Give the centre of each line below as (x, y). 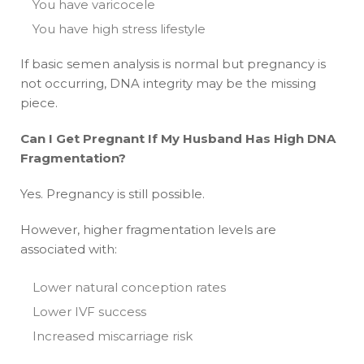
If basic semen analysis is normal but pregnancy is (173, 63)
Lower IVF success (89, 311)
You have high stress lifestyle (119, 28)
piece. (39, 102)
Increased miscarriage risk (113, 336)
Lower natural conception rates (129, 287)
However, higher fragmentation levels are (148, 229)
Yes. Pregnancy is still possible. (113, 193)
